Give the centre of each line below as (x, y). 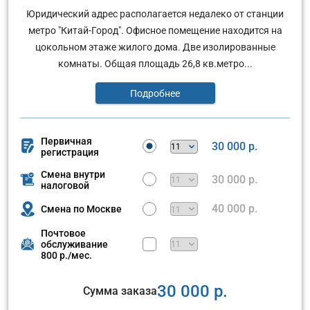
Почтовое (63, 233)
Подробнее (155, 93)
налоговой (65, 185)
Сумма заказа (120, 291)
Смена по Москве (81, 209)
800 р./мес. (66, 255)
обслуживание (74, 244)
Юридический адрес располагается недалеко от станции (155, 13)
